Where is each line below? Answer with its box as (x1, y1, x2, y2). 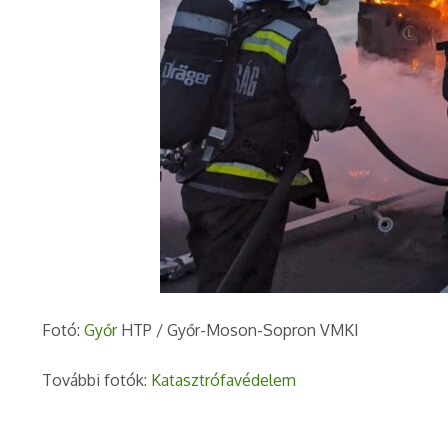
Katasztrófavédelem (151, 370, 296, 391)
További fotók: (42, 370, 151, 391)
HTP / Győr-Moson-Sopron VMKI (117, 320, 359, 341)
